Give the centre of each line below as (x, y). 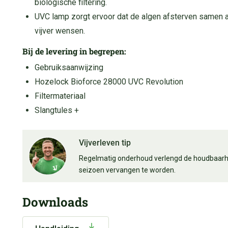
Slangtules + (58, 110)
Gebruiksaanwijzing (69, 67)
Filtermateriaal (60, 96)
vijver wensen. (60, 31)
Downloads (55, 202)
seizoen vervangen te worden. (127, 170)
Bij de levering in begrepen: (74, 51)
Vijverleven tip (105, 142)
